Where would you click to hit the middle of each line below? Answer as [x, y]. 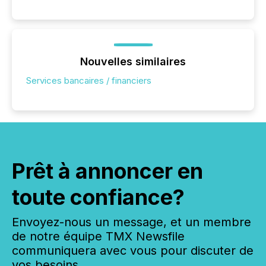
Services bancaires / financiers [89, 80]
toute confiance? [98, 197]
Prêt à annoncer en [107, 171]
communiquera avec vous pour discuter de [133, 251]
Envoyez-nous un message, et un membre [132, 222]
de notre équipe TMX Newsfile [98, 236]
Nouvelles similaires [133, 61]
